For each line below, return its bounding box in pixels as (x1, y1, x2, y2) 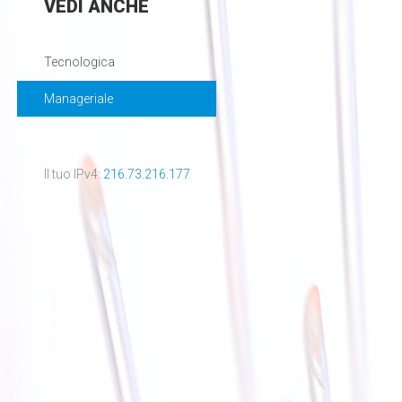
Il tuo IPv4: (43, 167, 103, 181)
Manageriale (43, 92, 113, 106)
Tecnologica (43, 55, 115, 69)
